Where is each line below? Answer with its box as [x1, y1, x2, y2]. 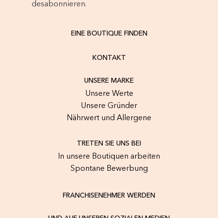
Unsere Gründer [81, 102, 137, 110]
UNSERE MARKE [84, 77, 134, 84]
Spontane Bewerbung [70, 165, 148, 173]
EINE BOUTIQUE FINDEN [71, 30, 147, 37]
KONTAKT [92, 54, 126, 61]
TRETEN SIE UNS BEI [77, 140, 141, 147]
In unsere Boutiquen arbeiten [58, 153, 160, 161]
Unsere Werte [85, 90, 133, 98]
